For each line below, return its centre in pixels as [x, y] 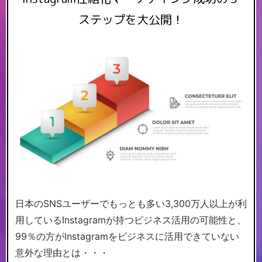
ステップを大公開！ [131, 20]
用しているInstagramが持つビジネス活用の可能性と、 [131, 220]
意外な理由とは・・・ [62, 252]
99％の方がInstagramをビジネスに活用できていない [127, 236]
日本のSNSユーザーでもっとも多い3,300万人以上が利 [131, 203]
